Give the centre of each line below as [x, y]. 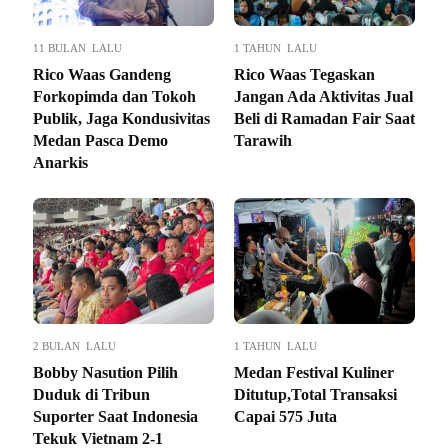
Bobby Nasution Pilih [105, 373]
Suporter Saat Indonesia [115, 417]
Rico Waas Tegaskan [304, 75]
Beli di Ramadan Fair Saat [324, 119]
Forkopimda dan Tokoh [114, 97]
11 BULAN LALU [77, 48]
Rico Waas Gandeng [102, 75]
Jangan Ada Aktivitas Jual [323, 97]
